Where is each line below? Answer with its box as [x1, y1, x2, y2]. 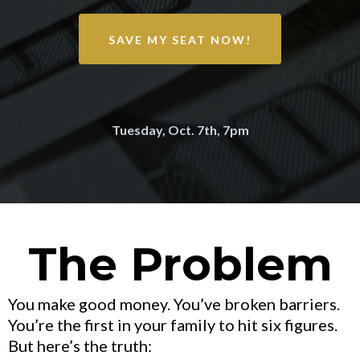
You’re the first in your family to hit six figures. [8, 315, 337, 334]
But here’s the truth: [8, 336, 152, 355]
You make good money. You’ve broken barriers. [8, 294, 340, 313]
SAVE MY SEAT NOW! [108, 33, 252, 47]
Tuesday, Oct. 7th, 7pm [111, 122, 249, 137]
